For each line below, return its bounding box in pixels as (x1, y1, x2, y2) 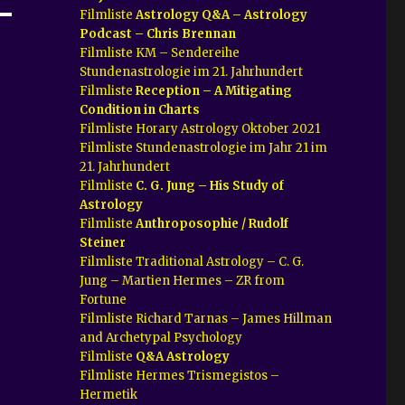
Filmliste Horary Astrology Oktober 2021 (80, 120, 321, 137)
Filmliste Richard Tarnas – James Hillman (80, 310, 333, 326)
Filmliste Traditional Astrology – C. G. (80, 253, 305, 269)
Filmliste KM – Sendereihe (80, 44, 240, 61)
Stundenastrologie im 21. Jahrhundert (80, 63, 304, 80)
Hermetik (80, 386, 138, 402)
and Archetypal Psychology (80, 329, 243, 345)
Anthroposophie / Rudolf (136, 215, 289, 231)
